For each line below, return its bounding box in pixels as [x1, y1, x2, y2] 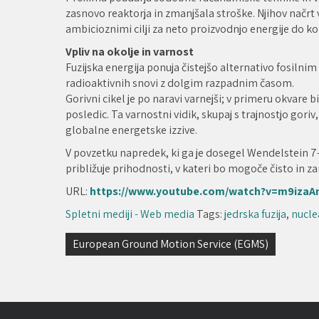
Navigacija [65, 231, 142, 255]
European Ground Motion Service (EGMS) [73, 236, 268, 251]
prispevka [65, 254, 141, 278]
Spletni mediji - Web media [66, 206, 194, 221]
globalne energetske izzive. [66, 122, 197, 137]
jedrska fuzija [224, 206, 286, 221]
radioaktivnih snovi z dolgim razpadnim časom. [66, 75, 294, 90]
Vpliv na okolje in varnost [66, 43, 194, 59]
